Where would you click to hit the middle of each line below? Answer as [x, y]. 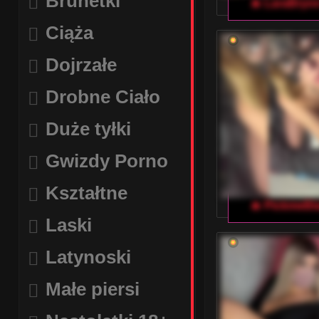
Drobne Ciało [103, 97]
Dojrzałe [82, 65]
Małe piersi [93, 289]
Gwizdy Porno [107, 161]
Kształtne [87, 193]
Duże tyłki [89, 129]
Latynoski [89, 257]
